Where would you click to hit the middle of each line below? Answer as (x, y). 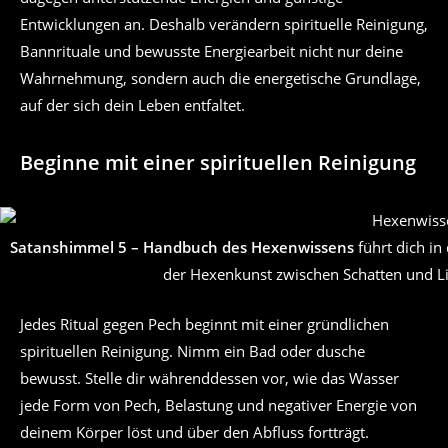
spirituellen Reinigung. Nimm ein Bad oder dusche (192, 350)
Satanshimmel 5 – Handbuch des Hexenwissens (182, 247)
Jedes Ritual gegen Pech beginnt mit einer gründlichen (204, 323)
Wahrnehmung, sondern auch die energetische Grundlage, (220, 78)
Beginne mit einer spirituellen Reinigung (218, 163)
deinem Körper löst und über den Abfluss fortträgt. (194, 431)
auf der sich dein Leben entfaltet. (132, 105)
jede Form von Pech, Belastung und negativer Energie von (218, 404)
